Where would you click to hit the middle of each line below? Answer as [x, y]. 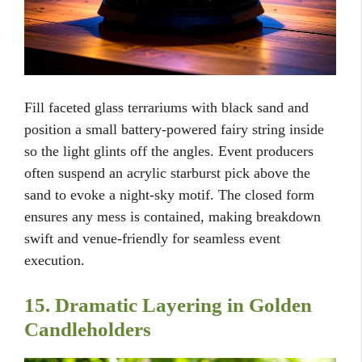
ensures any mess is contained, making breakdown [173, 216]
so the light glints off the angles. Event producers [169, 151]
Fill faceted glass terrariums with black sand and [166, 107]
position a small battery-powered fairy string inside [174, 129]
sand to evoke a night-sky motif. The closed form [169, 194]
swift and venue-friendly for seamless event [152, 238]
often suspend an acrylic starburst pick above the [167, 173]
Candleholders [88, 329]
